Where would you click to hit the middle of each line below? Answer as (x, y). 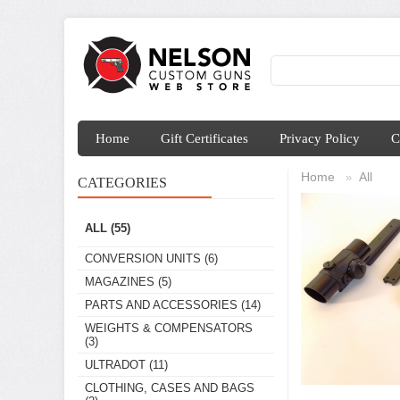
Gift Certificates (204, 138)
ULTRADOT (115, 365)
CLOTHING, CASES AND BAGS (170, 388)
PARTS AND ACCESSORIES (161, 305)
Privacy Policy (320, 138)
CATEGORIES (122, 183)
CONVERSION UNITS (143, 258)
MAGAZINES (120, 282)
